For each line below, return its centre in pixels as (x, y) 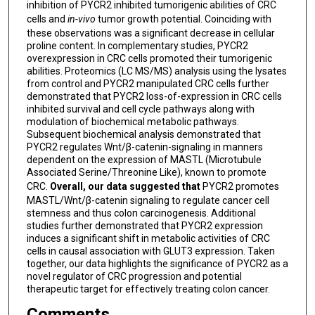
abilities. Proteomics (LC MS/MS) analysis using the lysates (156, 71)
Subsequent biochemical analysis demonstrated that (143, 134)
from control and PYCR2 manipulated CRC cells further (148, 83)
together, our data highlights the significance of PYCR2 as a (157, 263)
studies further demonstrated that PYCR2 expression (144, 225)
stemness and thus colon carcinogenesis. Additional (141, 213)
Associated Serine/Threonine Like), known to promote (146, 172)
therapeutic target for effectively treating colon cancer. (148, 289)
